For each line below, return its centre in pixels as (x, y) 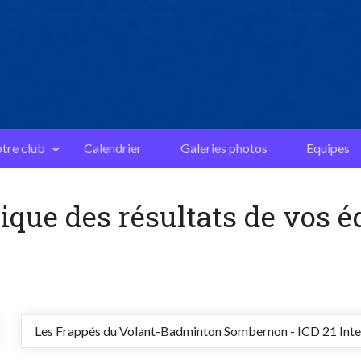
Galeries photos (224, 148)
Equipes (328, 148)
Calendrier (112, 148)
